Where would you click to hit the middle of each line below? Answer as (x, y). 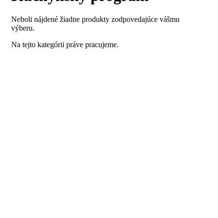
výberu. (23, 28)
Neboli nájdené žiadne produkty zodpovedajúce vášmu (95, 19)
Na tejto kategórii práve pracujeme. (65, 45)
